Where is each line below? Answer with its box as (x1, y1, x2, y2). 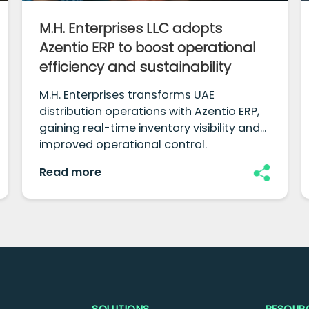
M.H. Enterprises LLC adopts (39, 19, 223, 39)
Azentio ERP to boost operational (39, 38, 257, 58)
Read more (39, 164, 102, 181)
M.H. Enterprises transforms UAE (39, 87, 215, 103)
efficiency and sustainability (39, 57, 232, 77)
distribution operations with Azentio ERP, (39, 103, 260, 120)
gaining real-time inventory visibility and (39, 120, 261, 137)
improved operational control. (39, 137, 208, 153)
